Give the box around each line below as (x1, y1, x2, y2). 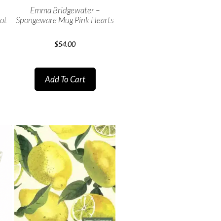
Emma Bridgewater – (30, 4, 100, 15)
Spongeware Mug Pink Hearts (16, 14, 114, 25)
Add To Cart (44, 74, 85, 85)
